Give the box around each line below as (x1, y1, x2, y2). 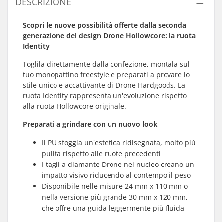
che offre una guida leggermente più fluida (42, 203, 184, 213)
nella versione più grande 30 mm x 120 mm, (42, 192, 188, 202)
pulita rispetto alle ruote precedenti (42, 149, 161, 158)
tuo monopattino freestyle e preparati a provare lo (23, 70, 190, 79)
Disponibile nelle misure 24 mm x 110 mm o (42, 181, 188, 191)
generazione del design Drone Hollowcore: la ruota (23, 31, 196, 40)
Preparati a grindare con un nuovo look (23, 119, 157, 129)
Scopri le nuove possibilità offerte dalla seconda (23, 20, 186, 30)
